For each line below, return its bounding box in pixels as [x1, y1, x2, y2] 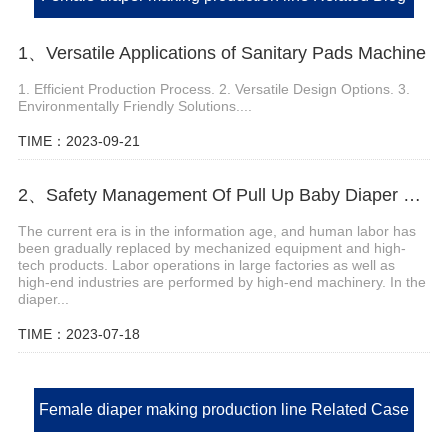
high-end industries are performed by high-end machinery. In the [17, 273, 426, 290]
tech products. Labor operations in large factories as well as [17, 256, 395, 273]
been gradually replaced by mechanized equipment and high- [17, 239, 406, 256]
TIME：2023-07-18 [17, 325, 140, 342]
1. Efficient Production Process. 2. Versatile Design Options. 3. [17, 81, 410, 98]
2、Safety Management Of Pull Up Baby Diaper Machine [402, 185, 421, 205]
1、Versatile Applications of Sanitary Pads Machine [17, 43, 426, 64]
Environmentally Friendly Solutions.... [17, 98, 252, 115]
